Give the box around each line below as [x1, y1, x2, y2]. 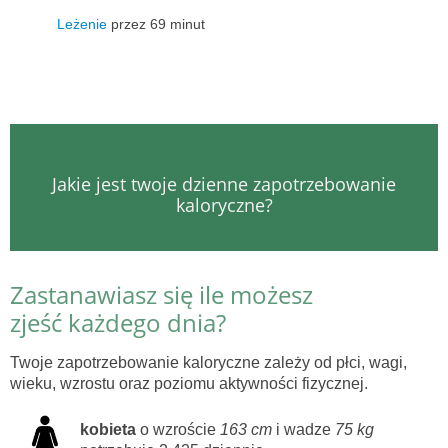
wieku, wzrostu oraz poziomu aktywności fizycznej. [10, 375, 368, 393]
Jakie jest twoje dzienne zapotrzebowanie [52, 172, 396, 197]
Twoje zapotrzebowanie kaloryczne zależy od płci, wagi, [10, 354, 407, 372]
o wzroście [136, 421, 220, 439]
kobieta [80, 421, 136, 439]
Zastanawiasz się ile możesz [10, 278, 313, 312]
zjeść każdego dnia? [10, 306, 226, 340]
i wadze [272, 421, 335, 439]
